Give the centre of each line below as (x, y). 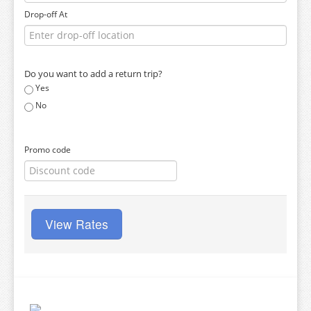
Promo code (48, 150)
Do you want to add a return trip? (93, 74)
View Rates (77, 224)
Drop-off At (46, 14)
